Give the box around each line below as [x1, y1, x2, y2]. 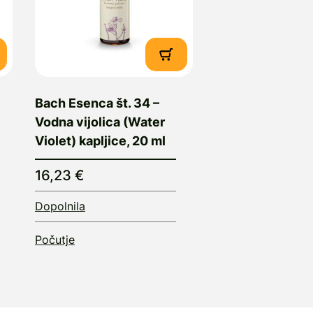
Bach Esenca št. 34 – [35, 95, 159, 110]
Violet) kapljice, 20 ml [35, 133, 166, 148]
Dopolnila [35, 198, 85, 213]
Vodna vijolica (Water [35, 114, 165, 129]
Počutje [35, 232, 75, 247]
